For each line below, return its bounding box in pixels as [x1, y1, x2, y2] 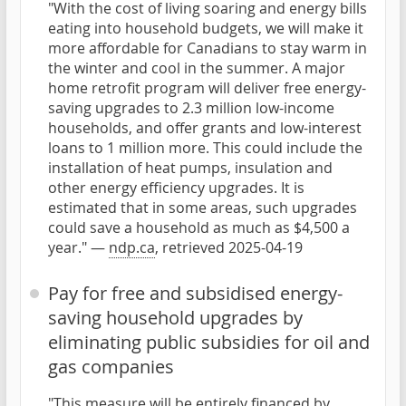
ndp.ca [109, 237, 155, 258]
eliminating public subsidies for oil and [48, 330, 370, 355]
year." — [48, 237, 109, 258]
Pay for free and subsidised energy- [48, 281, 343, 306]
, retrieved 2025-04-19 [155, 237, 303, 258]
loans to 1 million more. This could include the [48, 138, 362, 159]
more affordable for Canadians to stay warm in [48, 38, 367, 59]
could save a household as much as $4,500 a [48, 217, 350, 238]
